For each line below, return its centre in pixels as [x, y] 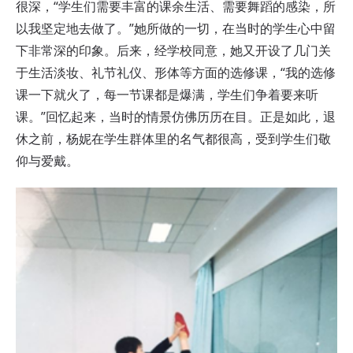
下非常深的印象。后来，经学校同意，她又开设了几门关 [173, 50]
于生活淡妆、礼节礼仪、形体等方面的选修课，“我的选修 [176, 72]
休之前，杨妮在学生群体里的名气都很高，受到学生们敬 [173, 138]
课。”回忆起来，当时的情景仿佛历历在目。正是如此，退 [176, 116]
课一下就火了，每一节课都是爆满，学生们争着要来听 [167, 94]
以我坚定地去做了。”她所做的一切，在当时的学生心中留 [176, 28]
